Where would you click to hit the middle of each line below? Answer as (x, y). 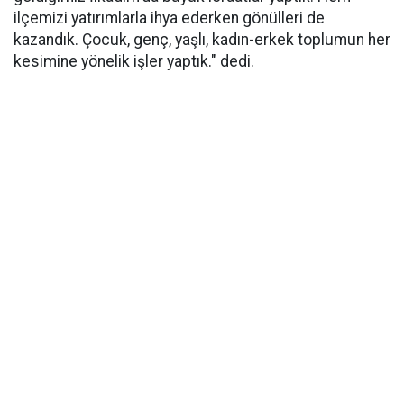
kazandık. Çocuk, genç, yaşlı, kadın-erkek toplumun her (202, 40)
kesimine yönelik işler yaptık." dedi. (134, 61)
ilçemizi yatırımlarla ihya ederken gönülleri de (169, 18)
